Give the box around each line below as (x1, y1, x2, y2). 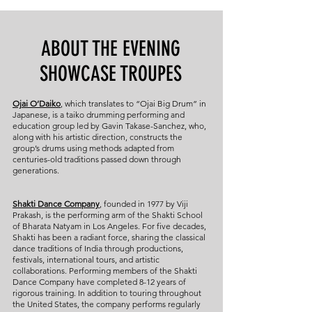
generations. (13, 165, 59, 175)
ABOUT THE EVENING (41, 36, 180, 61)
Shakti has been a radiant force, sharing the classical (13, 232, 205, 242)
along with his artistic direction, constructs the (13, 132, 182, 142)
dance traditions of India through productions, (13, 243, 183, 253)
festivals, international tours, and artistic (13, 254, 159, 265)
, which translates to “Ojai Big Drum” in (61, 98, 206, 109)
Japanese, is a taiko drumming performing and (13, 109, 185, 120)
